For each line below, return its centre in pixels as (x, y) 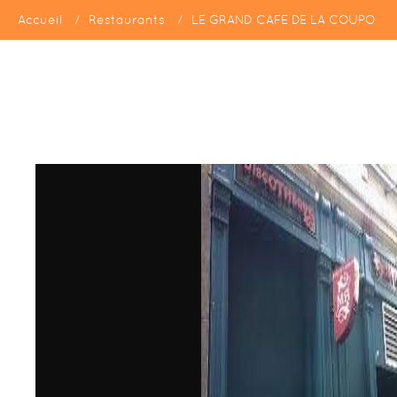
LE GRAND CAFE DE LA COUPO (284, 19)
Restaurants (127, 19)
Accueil (40, 19)
